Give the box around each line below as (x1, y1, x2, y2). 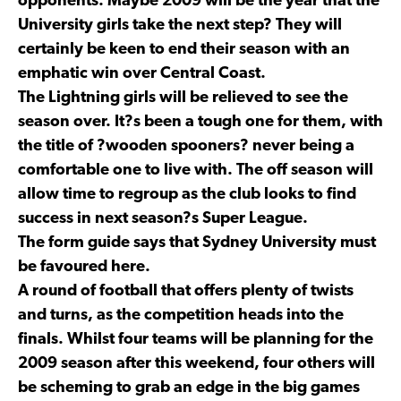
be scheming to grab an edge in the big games (18, 379, 360, 397)
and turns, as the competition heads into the (18, 306, 344, 324)
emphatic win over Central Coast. (18, 64, 266, 82)
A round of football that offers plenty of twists (18, 282, 354, 300)
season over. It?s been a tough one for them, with (18, 113, 383, 131)
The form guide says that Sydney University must (18, 234, 376, 252)
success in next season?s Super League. (18, 209, 308, 227)
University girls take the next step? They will (18, 16, 342, 34)
